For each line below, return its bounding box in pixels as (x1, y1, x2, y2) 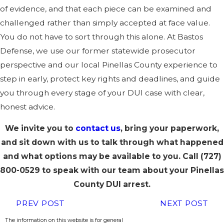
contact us (75, 123, 120, 133)
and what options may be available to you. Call (2, 151, 200, 161)
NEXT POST (159, 198, 208, 208)
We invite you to (5, 123, 75, 133)
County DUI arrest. (73, 179, 150, 189)
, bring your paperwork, (120, 123, 219, 133)
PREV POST (16, 198, 65, 208)
